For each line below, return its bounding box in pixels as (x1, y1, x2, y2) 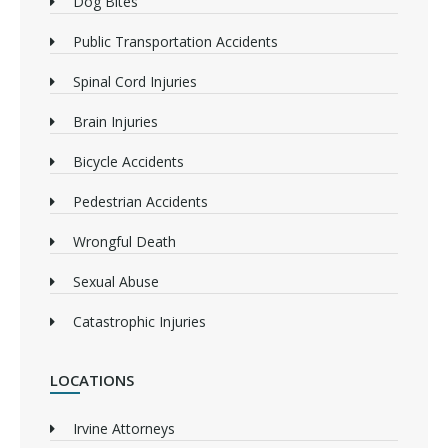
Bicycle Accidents (72, 152, 184, 172)
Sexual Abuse (72, 272, 159, 292)
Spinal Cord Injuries (72, 72, 197, 92)
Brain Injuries (72, 112, 158, 132)
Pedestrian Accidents (72, 192, 208, 212)
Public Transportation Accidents (72, 32, 278, 52)
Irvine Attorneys (72, 419, 175, 439)
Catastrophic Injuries (72, 312, 206, 332)
